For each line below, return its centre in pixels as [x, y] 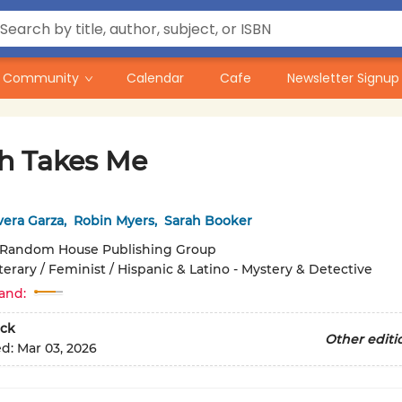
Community [41, 78]
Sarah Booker [208, 221]
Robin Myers [114, 221]
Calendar [155, 78]
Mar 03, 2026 [57, 349]
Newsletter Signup [343, 78]
